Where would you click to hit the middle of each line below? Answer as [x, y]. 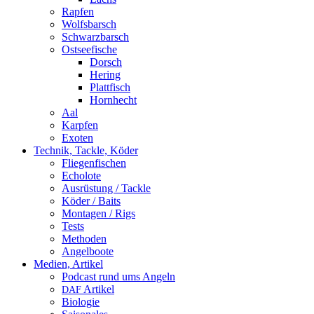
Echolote [81, 176]
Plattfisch [110, 87]
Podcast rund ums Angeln [118, 277]
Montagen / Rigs [98, 213]
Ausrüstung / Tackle [106, 188]
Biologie [81, 302]
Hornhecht [113, 100]
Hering [105, 75]
